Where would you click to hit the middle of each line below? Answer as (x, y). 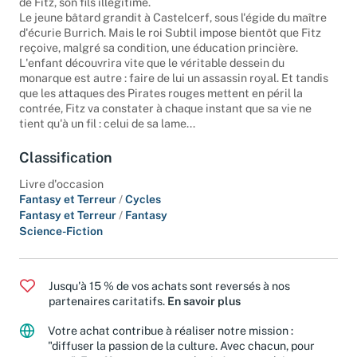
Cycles (143, 210)
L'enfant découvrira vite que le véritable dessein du (152, 74)
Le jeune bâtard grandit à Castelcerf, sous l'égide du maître (173, 29)
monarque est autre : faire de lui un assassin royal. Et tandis (174, 89)
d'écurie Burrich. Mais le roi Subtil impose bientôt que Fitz (170, 44)
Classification (66, 169)
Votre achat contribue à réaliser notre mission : (171, 341)
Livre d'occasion (61, 194)
